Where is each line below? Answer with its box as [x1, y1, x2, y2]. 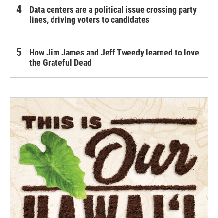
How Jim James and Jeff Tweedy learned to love [29, 47, 199, 57]
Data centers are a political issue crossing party [29, 4, 197, 15]
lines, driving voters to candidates [29, 14, 149, 25]
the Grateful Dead [29, 57, 91, 68]
